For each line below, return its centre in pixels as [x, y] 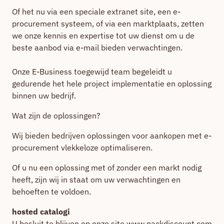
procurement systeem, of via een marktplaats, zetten [108, 23]
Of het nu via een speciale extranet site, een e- [96, 11]
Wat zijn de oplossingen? [56, 115]
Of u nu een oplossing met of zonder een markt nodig [107, 167]
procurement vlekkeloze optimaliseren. [82, 147]
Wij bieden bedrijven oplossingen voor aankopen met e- [112, 135]
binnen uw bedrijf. [44, 95]
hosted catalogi [41, 211]
